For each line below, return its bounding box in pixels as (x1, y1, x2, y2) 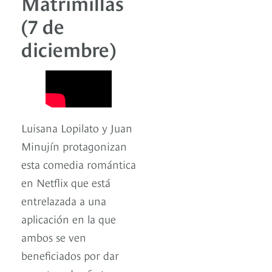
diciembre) (21, 34, 116, 61)
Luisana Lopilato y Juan (21, 120, 132, 135)
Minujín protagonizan (21, 138, 127, 154)
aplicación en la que (21, 211, 116, 226)
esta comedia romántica (21, 156, 136, 172)
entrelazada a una (21, 192, 106, 208)
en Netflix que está (21, 174, 110, 190)
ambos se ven (21, 229, 86, 245)
